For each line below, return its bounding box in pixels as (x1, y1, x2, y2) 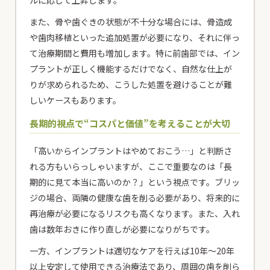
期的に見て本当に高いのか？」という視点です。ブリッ (30, 175, 240, 188)
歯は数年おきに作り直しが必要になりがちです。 (30, 222, 215, 235)
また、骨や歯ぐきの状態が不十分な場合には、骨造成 (30, 15, 233, 28)
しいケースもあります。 (30, 93, 122, 106)
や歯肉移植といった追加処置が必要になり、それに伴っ (30, 31, 240, 43)
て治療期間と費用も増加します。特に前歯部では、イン (30, 46, 240, 59)
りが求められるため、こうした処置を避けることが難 (30, 78, 233, 90)
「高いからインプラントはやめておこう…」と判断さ (30, 144, 233, 157)
